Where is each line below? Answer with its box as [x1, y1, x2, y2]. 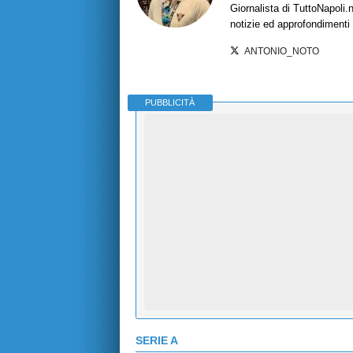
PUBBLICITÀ [145, 98, 195, 108]
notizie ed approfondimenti [230, 17, 350, 30]
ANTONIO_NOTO [244, 46, 320, 56]
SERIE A [136, 334, 178, 347]
